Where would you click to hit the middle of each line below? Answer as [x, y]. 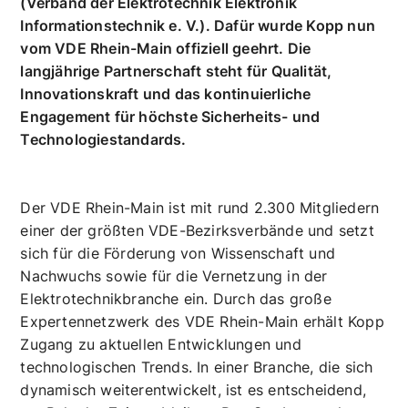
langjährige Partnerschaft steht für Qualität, [176, 153]
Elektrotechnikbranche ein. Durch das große [176, 381]
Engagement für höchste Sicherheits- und [170, 199]
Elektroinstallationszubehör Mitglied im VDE [178, 62]
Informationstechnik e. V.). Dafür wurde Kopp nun [198, 108]
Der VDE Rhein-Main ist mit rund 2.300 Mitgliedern [200, 290]
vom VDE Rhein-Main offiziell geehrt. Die [166, 131]
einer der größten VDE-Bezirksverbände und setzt [197, 313]
